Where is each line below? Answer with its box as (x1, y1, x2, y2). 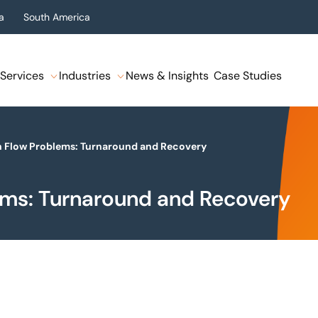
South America (23, 11, 90, 23)
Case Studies (214, 68, 282, 83)
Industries (59, 68, 111, 83)
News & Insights (126, 68, 209, 83)
